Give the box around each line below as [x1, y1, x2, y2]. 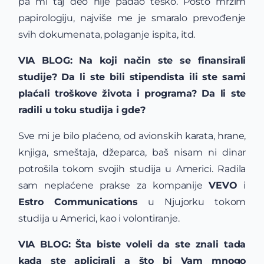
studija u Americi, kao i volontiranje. [18, 213, 180, 225]
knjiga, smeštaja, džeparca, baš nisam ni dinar [18, 147, 246, 159]
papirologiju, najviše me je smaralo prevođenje [18, 12, 246, 24]
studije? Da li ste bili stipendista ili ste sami [18, 71, 246, 83]
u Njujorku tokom [138, 196, 246, 208]
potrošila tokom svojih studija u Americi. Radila [18, 163, 246, 175]
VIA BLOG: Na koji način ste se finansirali [18, 55, 246, 67]
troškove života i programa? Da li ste [55, 88, 246, 100]
